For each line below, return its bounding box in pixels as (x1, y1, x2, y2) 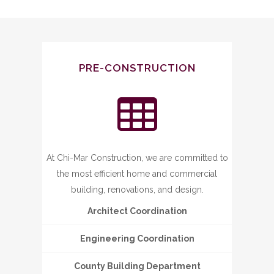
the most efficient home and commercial (57, 169, 217, 179)
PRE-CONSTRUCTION (78, 62, 196, 74)
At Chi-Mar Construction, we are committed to (46, 153, 228, 163)
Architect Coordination (87, 206, 187, 216)
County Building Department (73, 261, 201, 271)
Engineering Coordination (80, 234, 194, 243)
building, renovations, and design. (70, 185, 204, 194)
